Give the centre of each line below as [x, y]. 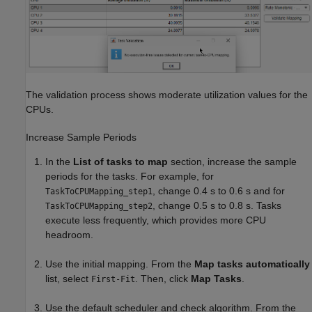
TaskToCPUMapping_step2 [99, 206]
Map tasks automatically [252, 264]
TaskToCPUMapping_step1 [99, 191]
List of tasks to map [120, 161]
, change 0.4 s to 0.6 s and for [219, 190]
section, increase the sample [232, 161]
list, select [68, 278]
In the [59, 161]
